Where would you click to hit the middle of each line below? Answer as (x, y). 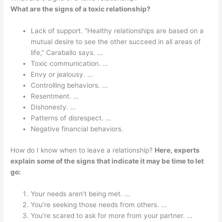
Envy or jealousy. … (62, 75)
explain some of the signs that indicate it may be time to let (107, 161)
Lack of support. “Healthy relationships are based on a (117, 31)
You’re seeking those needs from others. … (99, 204)
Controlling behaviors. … (69, 85)
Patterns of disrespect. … (71, 118)
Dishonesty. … (54, 107)
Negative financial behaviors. (77, 129)
